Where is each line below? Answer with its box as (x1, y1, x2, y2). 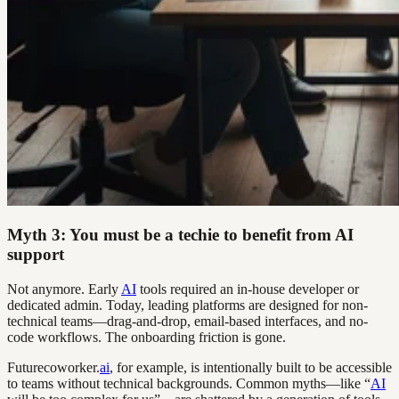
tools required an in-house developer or (136, 281, 359, 297)
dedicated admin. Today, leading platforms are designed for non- (7, 297, 368, 313)
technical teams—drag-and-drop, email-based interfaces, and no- (7, 313, 368, 330)
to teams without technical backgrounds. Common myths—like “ (7, 376, 370, 392)
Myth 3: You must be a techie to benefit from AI (7, 225, 354, 245)
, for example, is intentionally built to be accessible (110, 360, 392, 376)
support (7, 245, 64, 265)
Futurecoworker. (7, 360, 100, 376)
